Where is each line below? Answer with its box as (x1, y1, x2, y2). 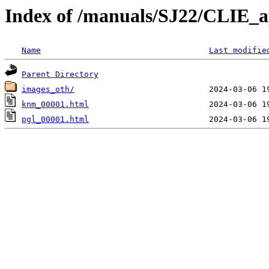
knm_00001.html (22, 100, 89, 109)
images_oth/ (22, 85, 74, 94)
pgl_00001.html (22, 115, 89, 124)
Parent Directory (22, 70, 98, 79)
